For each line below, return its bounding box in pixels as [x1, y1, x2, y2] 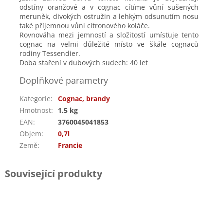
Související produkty [5, 167, 102, 180]
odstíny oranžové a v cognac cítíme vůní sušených [19, 2, 199, 12]
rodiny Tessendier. [19, 49, 80, 58]
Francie [58, 141, 82, 150]
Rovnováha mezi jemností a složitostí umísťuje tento [19, 30, 199, 39]
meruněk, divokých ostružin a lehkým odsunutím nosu [19, 12, 199, 21]
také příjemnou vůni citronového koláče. [19, 21, 150, 30]
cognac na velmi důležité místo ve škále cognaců [19, 39, 199, 49]
